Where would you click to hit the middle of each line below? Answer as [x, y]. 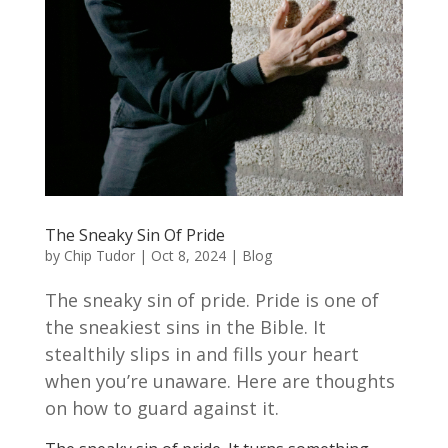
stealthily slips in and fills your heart [201, 354]
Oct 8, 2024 [188, 256]
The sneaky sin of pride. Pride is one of [211, 300]
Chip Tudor [99, 256]
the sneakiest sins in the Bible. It [185, 327]
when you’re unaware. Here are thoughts [219, 381]
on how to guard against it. [161, 408]
